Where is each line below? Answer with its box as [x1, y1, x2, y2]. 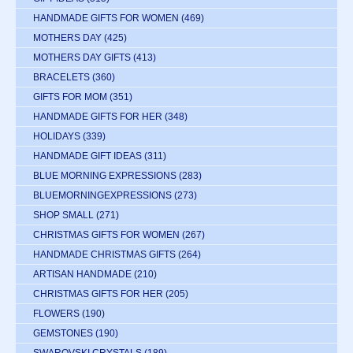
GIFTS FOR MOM [33, 91, 107, 103]
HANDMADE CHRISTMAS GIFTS [33, 249, 176, 261]
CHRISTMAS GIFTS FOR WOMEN [33, 229, 180, 241]
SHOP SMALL [33, 210, 94, 221]
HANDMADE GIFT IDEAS [33, 150, 142, 162]
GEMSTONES [33, 328, 93, 340]
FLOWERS [33, 308, 80, 320]
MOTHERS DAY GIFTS [33, 52, 131, 64]
